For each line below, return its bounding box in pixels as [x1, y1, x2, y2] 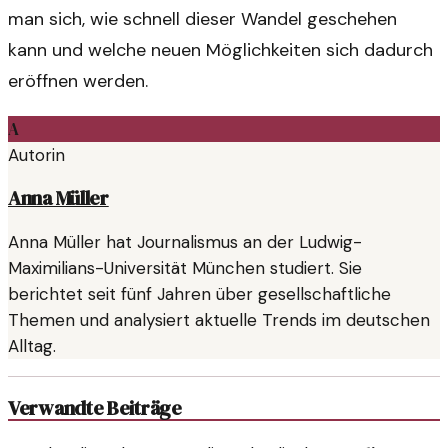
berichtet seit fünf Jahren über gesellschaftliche [8, 283, 391, 306]
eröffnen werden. [8, 69, 148, 94]
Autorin [8, 143, 65, 166]
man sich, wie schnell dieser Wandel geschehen [8, 7, 397, 32]
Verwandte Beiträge [8, 394, 182, 423]
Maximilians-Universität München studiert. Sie [8, 257, 362, 280]
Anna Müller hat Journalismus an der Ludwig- [8, 231, 362, 254]
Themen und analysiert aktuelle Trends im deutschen [8, 309, 430, 332]
